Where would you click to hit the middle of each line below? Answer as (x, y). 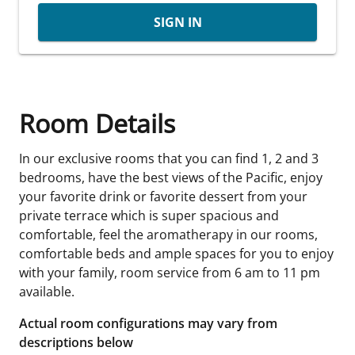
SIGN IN (177, 22)
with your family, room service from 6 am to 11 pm (170, 272)
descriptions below (76, 342)
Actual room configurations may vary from (148, 323)
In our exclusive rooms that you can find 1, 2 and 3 (169, 158)
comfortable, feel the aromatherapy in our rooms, (168, 234)
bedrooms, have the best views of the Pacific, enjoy (171, 177)
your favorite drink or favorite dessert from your (163, 196)
